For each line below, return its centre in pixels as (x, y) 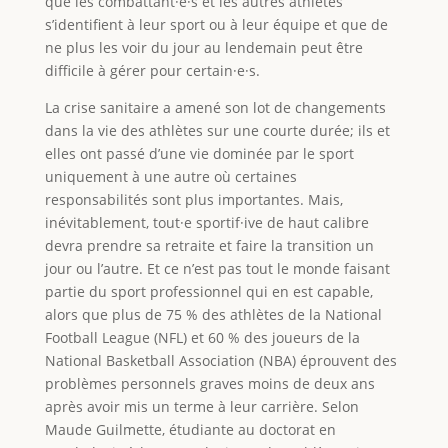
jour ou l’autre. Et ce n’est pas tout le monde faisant (217, 269)
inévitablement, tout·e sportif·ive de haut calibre (206, 223)
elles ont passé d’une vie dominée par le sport (199, 154)
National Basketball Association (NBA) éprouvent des (220, 361)
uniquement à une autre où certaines (170, 177)
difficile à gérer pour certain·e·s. (152, 71)
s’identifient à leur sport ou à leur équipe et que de (216, 25)
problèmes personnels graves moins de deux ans (209, 384)
